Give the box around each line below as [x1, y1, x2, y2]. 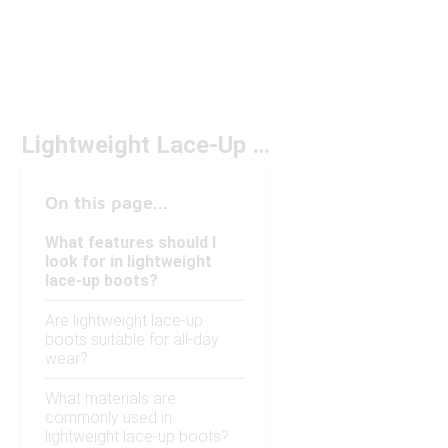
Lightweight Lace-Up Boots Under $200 [252, 131, 270, 160]
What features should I [45, 233, 216, 253]
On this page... [45, 192, 168, 214]
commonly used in [45, 408, 172, 428]
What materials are [45, 389, 176, 409]
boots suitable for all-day [45, 330, 219, 350]
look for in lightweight [45, 252, 212, 272]
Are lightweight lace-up [45, 311, 203, 331]
